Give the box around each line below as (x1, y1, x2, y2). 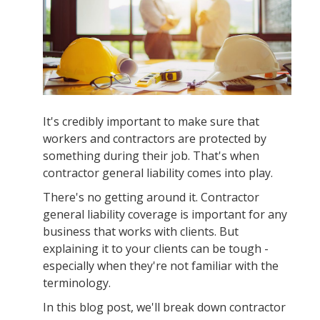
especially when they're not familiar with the (43, 258, 279, 274)
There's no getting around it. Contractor (43, 189, 259, 206)
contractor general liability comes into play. (43, 165, 273, 181)
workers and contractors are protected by (43, 131, 266, 147)
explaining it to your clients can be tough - (43, 241, 269, 257)
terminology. (43, 275, 111, 291)
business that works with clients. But (43, 224, 239, 240)
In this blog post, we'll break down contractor (43, 299, 286, 316)
